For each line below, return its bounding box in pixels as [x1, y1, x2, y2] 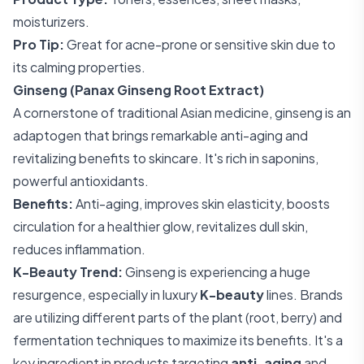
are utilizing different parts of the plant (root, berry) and [13, 309, 342, 326]
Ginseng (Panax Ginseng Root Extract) [13, 81, 264, 98]
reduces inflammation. [13, 240, 145, 258]
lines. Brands [264, 286, 343, 303]
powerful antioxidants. [13, 172, 149, 189]
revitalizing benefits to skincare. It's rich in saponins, [13, 149, 318, 167]
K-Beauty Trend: [13, 263, 123, 280]
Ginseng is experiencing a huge [123, 263, 310, 280]
